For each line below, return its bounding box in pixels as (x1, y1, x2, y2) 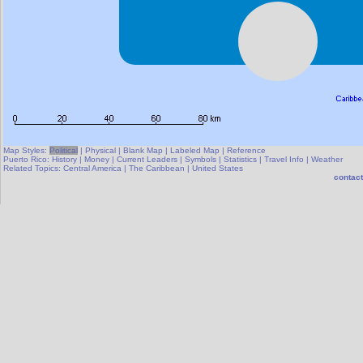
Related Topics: (3, 164, 63, 173)
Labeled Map (170, 146, 220, 155)
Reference (227, 146, 266, 155)
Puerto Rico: (3, 155, 52, 164)
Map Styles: (3, 146, 49, 155)
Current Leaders (117, 155, 177, 164)
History (52, 155, 77, 164)
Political (49, 146, 78, 155)
